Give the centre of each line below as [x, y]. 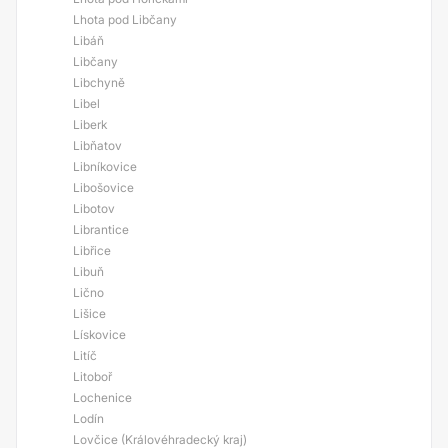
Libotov [94, 208]
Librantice [101, 229]
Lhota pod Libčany [125, 19]
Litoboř [92, 376]
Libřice [92, 250]
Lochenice [102, 397]
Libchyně [99, 82]
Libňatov [97, 145]
